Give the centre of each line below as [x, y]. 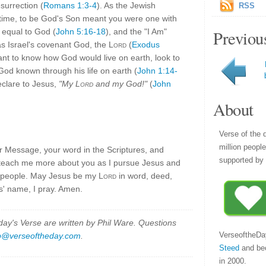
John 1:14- [157, 71]
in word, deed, [144, 176]
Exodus [146, 45]
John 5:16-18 [81, 31]
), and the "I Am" [136, 31]
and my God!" [120, 84]
